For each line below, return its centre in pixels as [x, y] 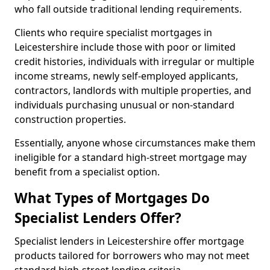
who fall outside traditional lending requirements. [129, 9]
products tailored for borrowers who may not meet [132, 256]
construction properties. [71, 119]
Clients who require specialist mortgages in [113, 33]
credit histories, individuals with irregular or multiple [134, 61]
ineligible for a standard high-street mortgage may [130, 157]
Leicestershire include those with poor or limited [125, 47]
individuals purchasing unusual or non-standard [124, 105]
